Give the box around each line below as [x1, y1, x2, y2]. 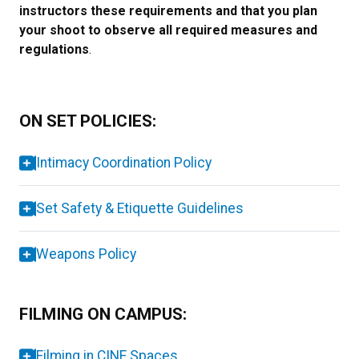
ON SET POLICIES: [19, 111, 156, 131]
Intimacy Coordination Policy [36, 155, 212, 171]
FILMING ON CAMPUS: [19, 305, 187, 324]
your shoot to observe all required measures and [19, 22, 317, 38]
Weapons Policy [36, 246, 136, 262]
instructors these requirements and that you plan [19, 3, 317, 18]
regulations [19, 42, 89, 57]
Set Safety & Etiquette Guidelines [36, 200, 244, 216]
